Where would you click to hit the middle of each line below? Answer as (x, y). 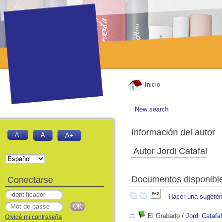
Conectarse (30, 180)
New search (152, 109)
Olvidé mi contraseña (33, 217)
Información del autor (173, 132)
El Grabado (164, 216)
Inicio (151, 85)
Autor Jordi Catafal (170, 151)
